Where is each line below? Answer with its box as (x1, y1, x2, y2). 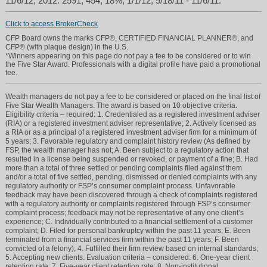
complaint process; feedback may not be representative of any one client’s (5, 208, 244, 217)
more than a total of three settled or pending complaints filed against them (5, 163, 243, 172)
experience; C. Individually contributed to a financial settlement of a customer (5, 217, 253, 226)
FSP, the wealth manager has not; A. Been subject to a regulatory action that (5, 145, 249, 154)
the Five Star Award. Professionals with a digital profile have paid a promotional (5, 60, 261, 69)
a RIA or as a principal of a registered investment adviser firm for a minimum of (5, 128, 257, 136)
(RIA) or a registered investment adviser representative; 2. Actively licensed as (5, 119, 257, 128)
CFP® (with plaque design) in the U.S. (5, 42, 129, 51)
